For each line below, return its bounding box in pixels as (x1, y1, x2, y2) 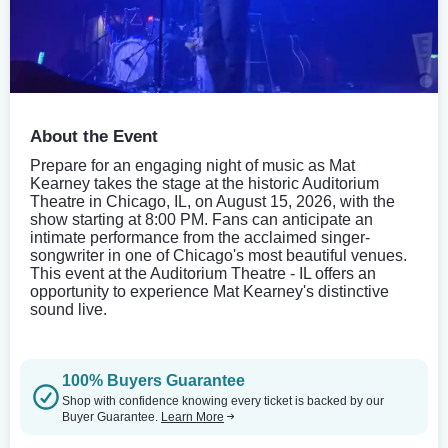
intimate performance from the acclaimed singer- (30, 228, 370, 246)
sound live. (30, 300, 107, 318)
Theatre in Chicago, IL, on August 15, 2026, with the (30, 192, 395, 210)
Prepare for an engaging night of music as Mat (30, 156, 355, 174)
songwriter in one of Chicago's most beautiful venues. (30, 246, 407, 264)
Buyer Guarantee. (62, 409, 161, 424)
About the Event (30, 126, 158, 146)
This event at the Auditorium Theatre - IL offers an (30, 264, 376, 282)
